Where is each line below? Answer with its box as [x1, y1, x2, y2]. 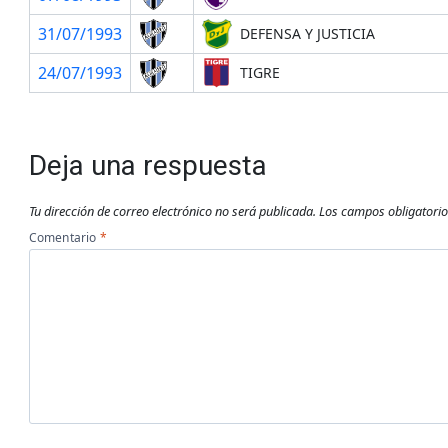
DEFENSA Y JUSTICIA [239, 23, 375, 43]
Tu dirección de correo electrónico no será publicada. [28, 202, 316, 221]
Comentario [28, 228, 99, 245]
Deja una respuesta [28, 148, 267, 182]
